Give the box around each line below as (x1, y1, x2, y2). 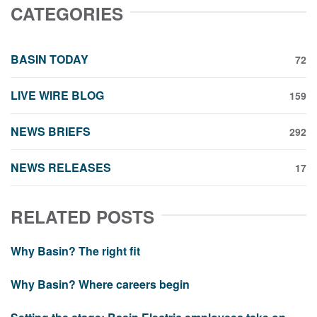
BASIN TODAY (11, 51, 88, 68)
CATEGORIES (11, 1, 123, 26)
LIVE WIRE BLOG (11, 87, 104, 104)
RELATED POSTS (11, 204, 154, 229)
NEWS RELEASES (11, 159, 111, 176)
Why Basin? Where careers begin (11, 276, 190, 293)
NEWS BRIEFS (11, 123, 91, 140)
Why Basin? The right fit (11, 243, 140, 260)
